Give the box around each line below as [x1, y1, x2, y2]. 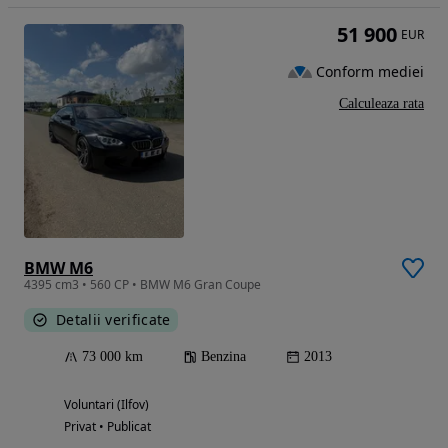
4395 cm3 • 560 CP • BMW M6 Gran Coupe [24, 275, 261, 293]
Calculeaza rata [339, 96, 424, 112]
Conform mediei [316, 61, 424, 81]
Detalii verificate [56, 309, 171, 329]
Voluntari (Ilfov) [64, 395, 149, 413]
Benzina [201, 348, 246, 364]
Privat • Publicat [64, 417, 151, 435]
